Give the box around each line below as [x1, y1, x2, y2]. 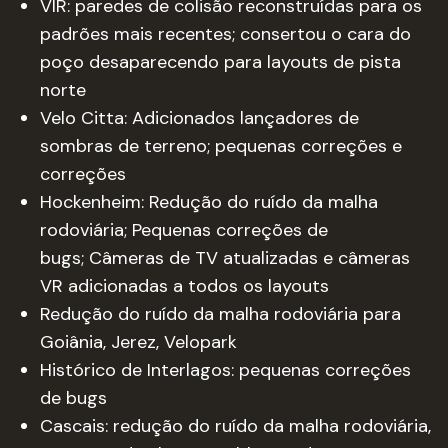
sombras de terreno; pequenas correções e [40, 134, 402, 158]
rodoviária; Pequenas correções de [40, 218, 328, 242]
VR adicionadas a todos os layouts [40, 274, 329, 298]
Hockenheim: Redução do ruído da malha [40, 190, 378, 214]
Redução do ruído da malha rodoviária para [40, 302, 401, 326]
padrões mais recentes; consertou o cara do [40, 22, 411, 46]
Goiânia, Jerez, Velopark [40, 330, 237, 354]
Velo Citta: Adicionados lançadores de [40, 106, 359, 130]
